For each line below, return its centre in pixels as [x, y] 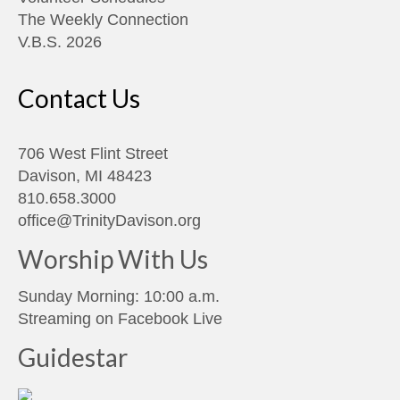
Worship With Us [113, 259]
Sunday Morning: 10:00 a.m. [119, 297]
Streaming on [68, 319]
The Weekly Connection [103, 20]
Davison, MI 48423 [85, 176]
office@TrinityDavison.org [109, 221]
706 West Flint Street [93, 154]
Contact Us [79, 99]
